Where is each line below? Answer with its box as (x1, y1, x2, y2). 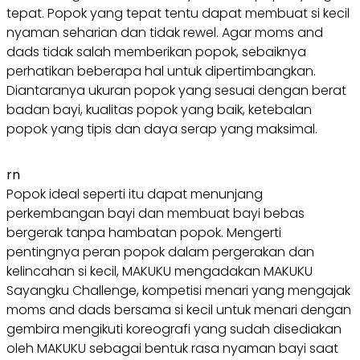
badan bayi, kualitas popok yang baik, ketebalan (6, 100, 312, 119)
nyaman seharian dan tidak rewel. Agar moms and (6, 22, 323, 42)
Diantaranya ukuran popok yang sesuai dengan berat (6, 80, 346, 100)
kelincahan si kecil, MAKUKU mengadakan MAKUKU (6, 261, 313, 280)
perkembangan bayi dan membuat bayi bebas (6, 203, 305, 223)
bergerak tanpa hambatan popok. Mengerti (6, 223, 281, 242)
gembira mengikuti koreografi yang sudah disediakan (6, 319, 342, 338)
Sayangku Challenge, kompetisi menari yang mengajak (6, 280, 350, 300)
